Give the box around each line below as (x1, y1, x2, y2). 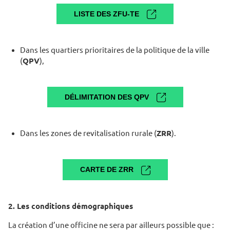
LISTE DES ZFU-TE (74, 9, 139, 18)
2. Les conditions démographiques (8, 201, 133, 210)
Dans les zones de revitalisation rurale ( (20, 129, 157, 138)
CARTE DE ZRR (80, 165, 133, 174)
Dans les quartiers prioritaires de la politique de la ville (20, 46, 209, 55)
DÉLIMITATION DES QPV (64, 93, 149, 102)
